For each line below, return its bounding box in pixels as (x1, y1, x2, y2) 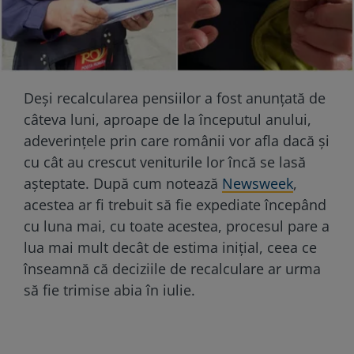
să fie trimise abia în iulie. (24, 280, 195, 299)
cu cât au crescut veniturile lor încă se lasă (24, 152, 306, 171)
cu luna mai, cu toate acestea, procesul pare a (24, 216, 330, 235)
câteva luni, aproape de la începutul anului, (24, 109, 311, 129)
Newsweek (222, 173, 293, 193)
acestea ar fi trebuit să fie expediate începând (24, 194, 326, 214)
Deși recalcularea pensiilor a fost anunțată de (24, 88, 326, 107)
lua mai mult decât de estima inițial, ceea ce (24, 237, 317, 257)
